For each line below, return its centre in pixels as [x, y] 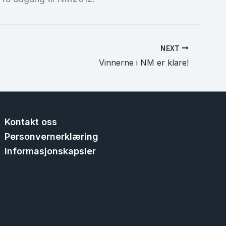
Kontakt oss [31, 122]
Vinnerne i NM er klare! [144, 63]
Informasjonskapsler [50, 151]
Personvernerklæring [52, 137]
